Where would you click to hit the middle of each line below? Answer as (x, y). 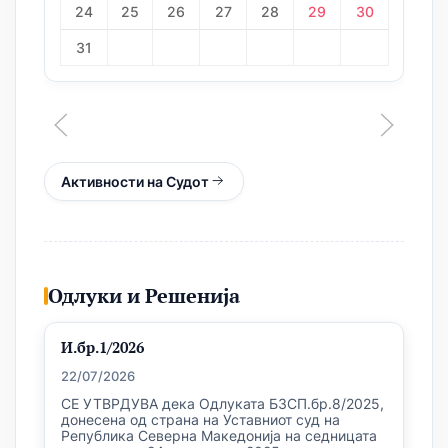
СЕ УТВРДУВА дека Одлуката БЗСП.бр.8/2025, (222, 403)
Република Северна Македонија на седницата (219, 435)
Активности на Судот (135, 181)
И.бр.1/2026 (102, 346)
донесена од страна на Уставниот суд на (200, 419)
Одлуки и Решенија (144, 295)
